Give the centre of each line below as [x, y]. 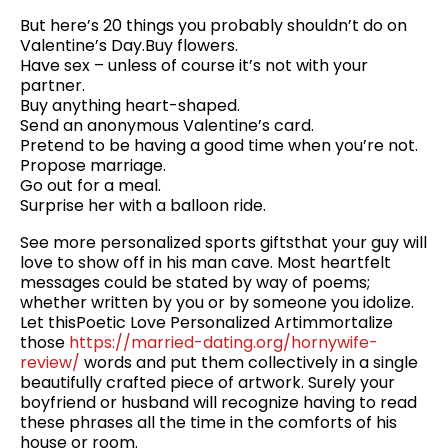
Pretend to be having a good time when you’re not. [219, 145]
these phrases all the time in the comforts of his [208, 423]
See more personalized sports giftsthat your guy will [223, 243]
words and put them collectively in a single [249, 363]
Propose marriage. [93, 165]
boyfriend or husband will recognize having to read [218, 403]
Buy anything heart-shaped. [130, 105]
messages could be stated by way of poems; [195, 283]
